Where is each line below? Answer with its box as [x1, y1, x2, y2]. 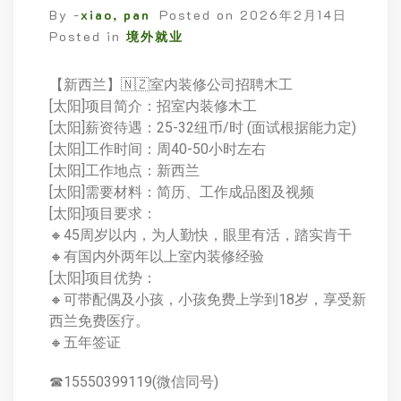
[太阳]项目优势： [49, 269, 157, 286]
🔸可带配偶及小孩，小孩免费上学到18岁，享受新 [49, 291, 366, 308]
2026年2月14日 [240, 6, 347, 23]
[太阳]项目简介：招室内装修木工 [49, 98, 257, 115]
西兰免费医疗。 [49, 312, 149, 329]
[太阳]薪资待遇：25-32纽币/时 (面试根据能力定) [49, 119, 356, 136]
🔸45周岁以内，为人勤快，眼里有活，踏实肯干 [49, 226, 352, 243]
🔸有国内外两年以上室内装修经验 [49, 248, 264, 265]
